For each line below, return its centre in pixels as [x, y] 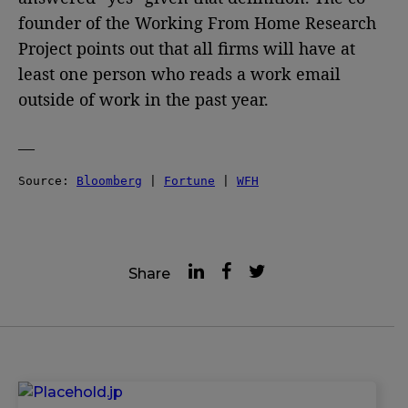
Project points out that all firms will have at [187, 48]
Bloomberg [109, 180]
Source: [47, 180]
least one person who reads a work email [179, 73]
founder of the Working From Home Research [197, 22]
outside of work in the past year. [143, 99]
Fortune [189, 180]
